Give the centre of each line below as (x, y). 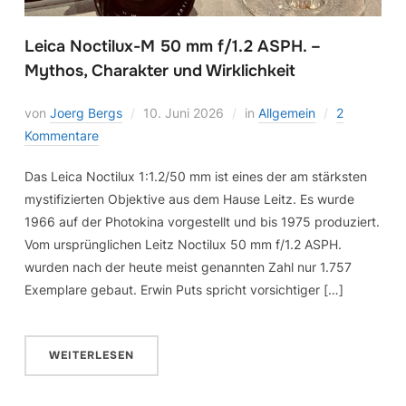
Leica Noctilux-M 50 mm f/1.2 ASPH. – (172, 46)
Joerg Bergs (86, 112)
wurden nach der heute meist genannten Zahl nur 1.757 (188, 266)
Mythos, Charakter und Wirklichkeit (159, 70)
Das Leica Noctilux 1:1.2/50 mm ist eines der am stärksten (195, 176)
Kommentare (61, 135)
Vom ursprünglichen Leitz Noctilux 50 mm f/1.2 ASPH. (183, 244)
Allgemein (286, 112)
